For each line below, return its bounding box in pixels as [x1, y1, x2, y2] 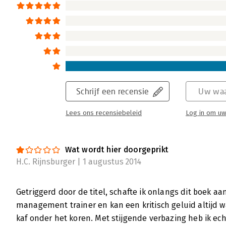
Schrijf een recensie [76, 86, 149, 96]
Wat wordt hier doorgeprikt [65, 145, 169, 155]
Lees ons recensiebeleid [66, 109, 142, 118]
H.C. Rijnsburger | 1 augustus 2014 [16, 157, 141, 167]
